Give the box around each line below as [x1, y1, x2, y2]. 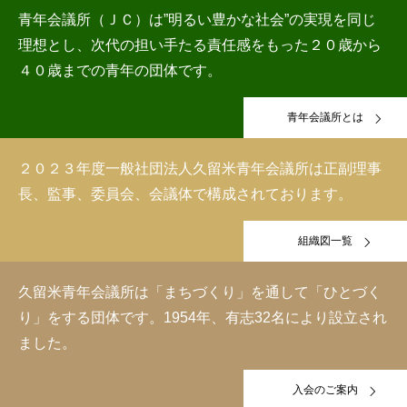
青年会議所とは [287, 111, 363, 124]
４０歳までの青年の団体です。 [18, 63, 222, 78]
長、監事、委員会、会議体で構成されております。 [18, 186, 352, 202]
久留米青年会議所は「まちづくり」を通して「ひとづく [18, 284, 382, 300]
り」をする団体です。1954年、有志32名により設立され [18, 310, 387, 325]
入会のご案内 [293, 383, 358, 396]
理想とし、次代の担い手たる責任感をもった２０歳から [18, 37, 382, 53]
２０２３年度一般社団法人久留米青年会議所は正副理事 [18, 161, 382, 176]
